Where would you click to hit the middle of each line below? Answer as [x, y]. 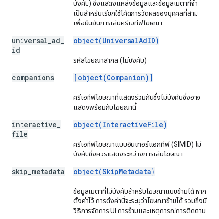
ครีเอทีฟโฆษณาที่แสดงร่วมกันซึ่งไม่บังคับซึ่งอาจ [137, 97]
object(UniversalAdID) [116, 40]
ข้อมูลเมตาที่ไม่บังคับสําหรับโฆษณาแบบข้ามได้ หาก [140, 191]
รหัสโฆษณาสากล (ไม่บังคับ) [110, 60]
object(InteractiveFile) [120, 124]
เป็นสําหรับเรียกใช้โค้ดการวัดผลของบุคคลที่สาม [136, 13]
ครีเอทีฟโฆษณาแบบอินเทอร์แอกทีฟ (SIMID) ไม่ [137, 144]
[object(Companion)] [113, 77]
